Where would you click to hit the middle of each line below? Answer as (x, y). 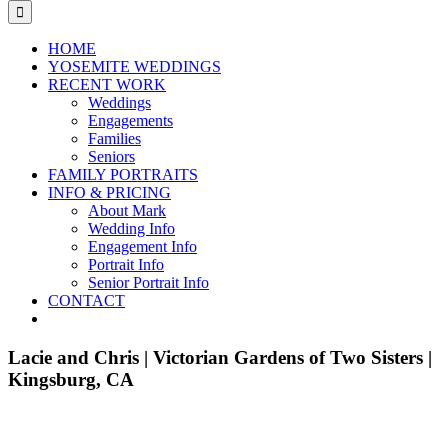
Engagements (130, 120)
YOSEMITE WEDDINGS (134, 66)
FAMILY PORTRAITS (123, 174)
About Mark (127, 210)
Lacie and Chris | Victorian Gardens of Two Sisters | (220, 357)
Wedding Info (131, 228)
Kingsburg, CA (71, 379)
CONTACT (86, 300)
